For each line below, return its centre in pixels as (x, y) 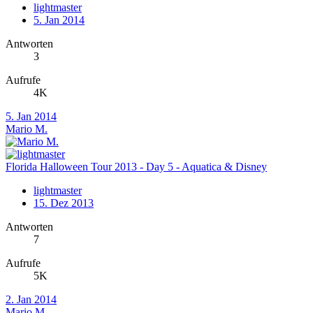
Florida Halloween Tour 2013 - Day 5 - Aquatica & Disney (136, 167)
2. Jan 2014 (31, 300)
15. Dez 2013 (64, 203)
